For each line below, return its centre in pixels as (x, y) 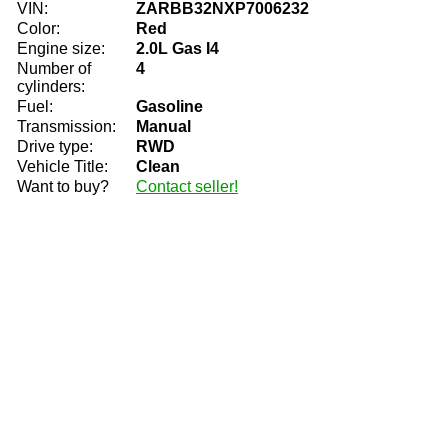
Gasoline (169, 106)
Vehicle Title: (62, 166)
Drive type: (55, 146)
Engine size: (61, 48)
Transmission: (66, 126)
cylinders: (51, 86)
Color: (38, 28)
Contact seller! (187, 186)
